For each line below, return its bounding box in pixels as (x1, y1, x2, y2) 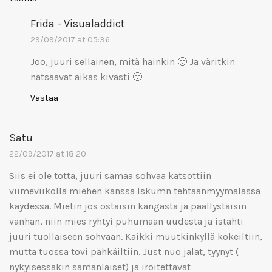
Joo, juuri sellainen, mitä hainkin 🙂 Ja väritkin (30, 55, 235, 67)
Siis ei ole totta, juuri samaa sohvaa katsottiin (9, 169, 211, 182)
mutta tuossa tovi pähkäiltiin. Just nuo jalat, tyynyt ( (9, 245, 239, 257)
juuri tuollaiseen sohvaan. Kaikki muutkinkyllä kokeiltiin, (9, 230, 262, 242)
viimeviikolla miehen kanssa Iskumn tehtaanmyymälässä (9, 185, 260, 197)
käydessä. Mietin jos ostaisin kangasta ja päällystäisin (9, 200, 246, 212)
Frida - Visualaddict (30, 16, 125, 30)
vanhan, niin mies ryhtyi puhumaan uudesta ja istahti (9, 215, 243, 227)
